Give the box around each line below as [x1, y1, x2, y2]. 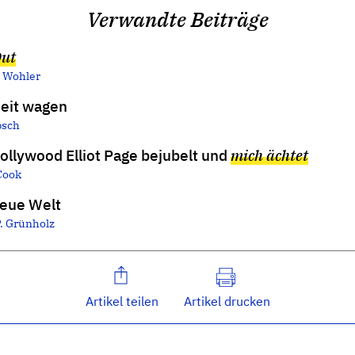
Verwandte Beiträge [86, 6, 269, 33]
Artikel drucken [183, 293, 270, 310]
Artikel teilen [85, 293, 158, 310]
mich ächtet [231, 145, 308, 166]
